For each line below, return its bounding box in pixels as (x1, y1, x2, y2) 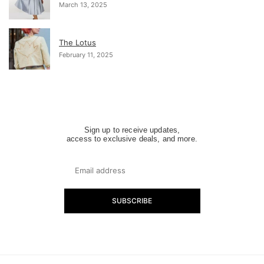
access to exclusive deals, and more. (67, 134, 197, 143)
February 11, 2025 (59, 50, 113, 59)
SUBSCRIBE (112, 196, 152, 205)
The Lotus (59, 37, 96, 47)
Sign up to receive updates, (84, 125, 180, 134)
